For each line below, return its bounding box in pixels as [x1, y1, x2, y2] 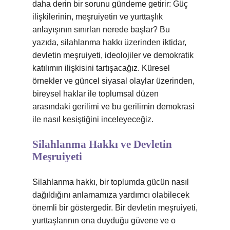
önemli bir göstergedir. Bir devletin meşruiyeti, [32, 203, 198, 212]
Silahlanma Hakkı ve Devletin [32, 138, 172, 150]
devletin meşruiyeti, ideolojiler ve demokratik [32, 51, 194, 60]
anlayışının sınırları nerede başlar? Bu [32, 25, 170, 34]
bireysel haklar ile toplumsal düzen [32, 89, 159, 98]
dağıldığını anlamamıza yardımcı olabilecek [32, 190, 189, 199]
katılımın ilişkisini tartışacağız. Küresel [32, 64, 170, 72]
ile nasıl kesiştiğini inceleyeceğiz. [32, 115, 154, 124]
